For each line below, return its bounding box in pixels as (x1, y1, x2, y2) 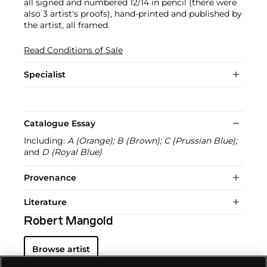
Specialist (24, 69, 66, 80)
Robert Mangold (24, 215, 113, 228)
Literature (24, 196, 67, 207)
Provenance (24, 172, 76, 183)
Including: (24, 135, 67, 146)
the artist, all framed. (24, 19, 110, 30)
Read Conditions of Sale (24, 44, 123, 55)
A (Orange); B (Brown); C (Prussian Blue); (67, 135, 237, 146)
